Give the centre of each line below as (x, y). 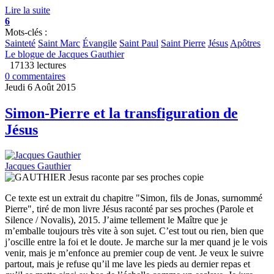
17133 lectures (35, 65)
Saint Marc (59, 43)
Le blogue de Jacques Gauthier (65, 54)
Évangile (100, 43)
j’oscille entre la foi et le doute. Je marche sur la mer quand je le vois (136, 242)
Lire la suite (28, 10)
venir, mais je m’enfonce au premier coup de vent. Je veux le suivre (134, 253)
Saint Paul (139, 43)
